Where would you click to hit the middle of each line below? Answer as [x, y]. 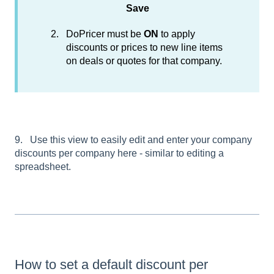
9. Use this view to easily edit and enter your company [133, 139]
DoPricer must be [105, 34]
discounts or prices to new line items [144, 47]
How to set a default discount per [111, 264]
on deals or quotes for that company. [144, 61]
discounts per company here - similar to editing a [119, 153]
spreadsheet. [43, 166]
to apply [177, 34]
